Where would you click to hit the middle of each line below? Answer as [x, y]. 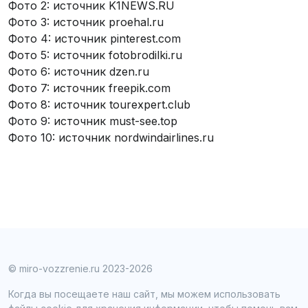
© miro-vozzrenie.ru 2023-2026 [80, 268]
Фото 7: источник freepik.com [89, 88]
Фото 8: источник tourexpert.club [99, 104]
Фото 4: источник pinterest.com [95, 38]
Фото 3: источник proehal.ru [86, 22]
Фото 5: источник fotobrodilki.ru [95, 55]
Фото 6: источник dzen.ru [79, 71]
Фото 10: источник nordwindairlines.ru [111, 137]
